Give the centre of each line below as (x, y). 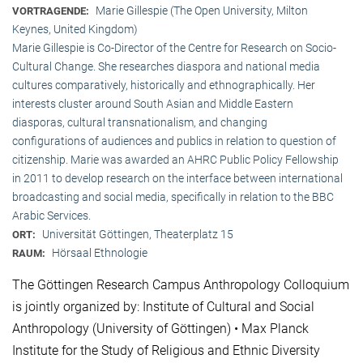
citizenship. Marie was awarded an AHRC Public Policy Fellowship (175, 160)
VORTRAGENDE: (52, 11)
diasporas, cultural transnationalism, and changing (140, 123)
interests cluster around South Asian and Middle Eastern (153, 104)
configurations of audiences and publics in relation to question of (174, 141)
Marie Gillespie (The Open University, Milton (202, 11)
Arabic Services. (51, 216)
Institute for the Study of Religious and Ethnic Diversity (166, 351)
